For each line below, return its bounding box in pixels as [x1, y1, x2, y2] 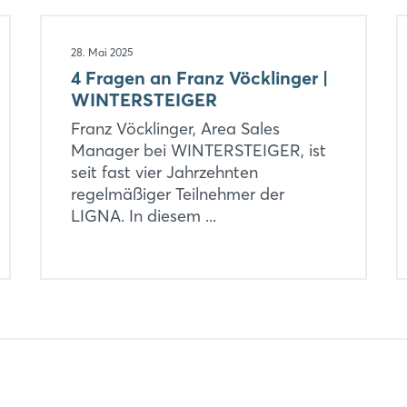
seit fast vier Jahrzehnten [70, 161, 258, 183]
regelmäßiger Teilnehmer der [70, 183, 284, 204]
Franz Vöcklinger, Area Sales [70, 117, 280, 139]
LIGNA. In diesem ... [70, 204, 216, 226]
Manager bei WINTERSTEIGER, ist [70, 139, 326, 161]
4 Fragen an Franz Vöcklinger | [70, 65, 328, 89]
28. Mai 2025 [70, 45, 134, 59]
